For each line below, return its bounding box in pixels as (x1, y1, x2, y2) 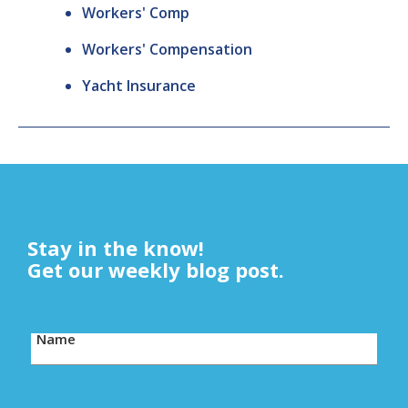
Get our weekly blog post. (27, 256, 284, 284)
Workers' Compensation (82, 39, 252, 60)
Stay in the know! (27, 234, 204, 262)
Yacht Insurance (82, 76, 196, 97)
